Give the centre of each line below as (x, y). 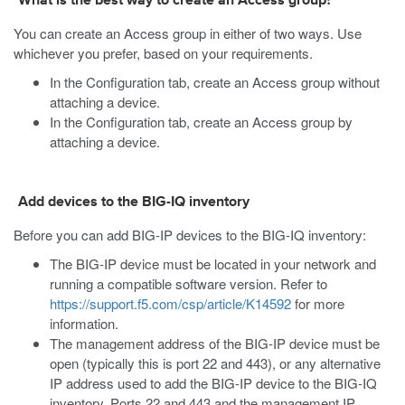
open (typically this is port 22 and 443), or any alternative (215, 363)
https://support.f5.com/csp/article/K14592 (170, 303)
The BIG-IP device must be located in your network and (213, 264)
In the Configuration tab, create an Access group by (201, 122)
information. (84, 323)
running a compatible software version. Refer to (188, 283)
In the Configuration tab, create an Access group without (215, 82)
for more (318, 303)
